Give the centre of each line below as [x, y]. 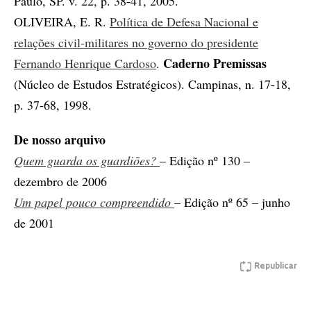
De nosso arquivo [60, 139]
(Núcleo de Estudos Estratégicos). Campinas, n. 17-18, [152, 84]
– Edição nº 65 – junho [232, 202]
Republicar [276, 266]
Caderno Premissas [215, 63]
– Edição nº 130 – [205, 160]
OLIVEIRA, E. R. [62, 21]
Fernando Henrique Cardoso [85, 63]
